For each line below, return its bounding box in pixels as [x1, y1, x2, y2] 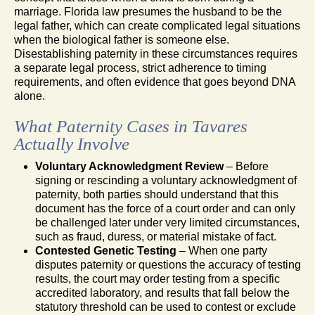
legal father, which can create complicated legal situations [14, 19, 300, 32]
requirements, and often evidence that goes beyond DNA [14, 75, 295, 88]
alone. [14, 89, 45, 102]
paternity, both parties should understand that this [35, 188, 278, 200]
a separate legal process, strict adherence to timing [14, 61, 266, 74]
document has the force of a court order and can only [35, 202, 295, 214]
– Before [224, 160, 269, 172]
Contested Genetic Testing [35, 244, 176, 257]
